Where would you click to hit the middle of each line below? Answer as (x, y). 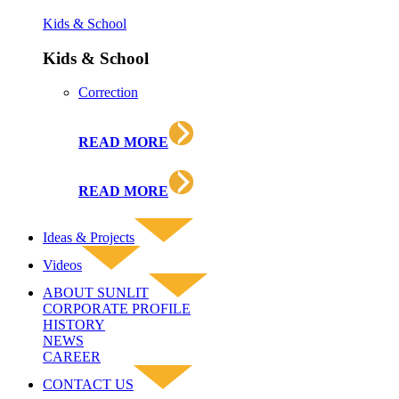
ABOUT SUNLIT (96, 293)
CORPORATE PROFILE (117, 309)
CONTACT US (88, 385)
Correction (108, 93)
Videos (62, 265)
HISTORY (74, 325)
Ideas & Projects (89, 238)
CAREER (72, 357)
